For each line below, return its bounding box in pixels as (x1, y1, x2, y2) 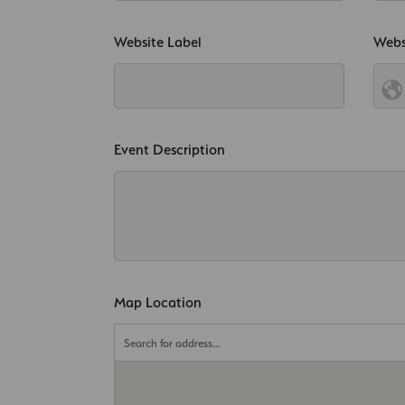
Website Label (114, 33, 202, 51)
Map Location (114, 293, 202, 311)
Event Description (114, 140, 225, 158)
